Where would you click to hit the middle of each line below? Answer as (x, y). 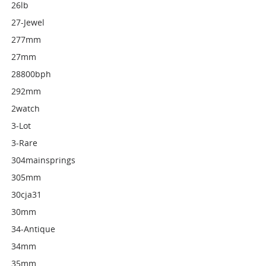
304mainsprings (44, 160)
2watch (26, 108)
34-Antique (34, 229)
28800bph (31, 74)
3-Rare (25, 143)
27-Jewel (28, 22)
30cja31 (27, 194)
